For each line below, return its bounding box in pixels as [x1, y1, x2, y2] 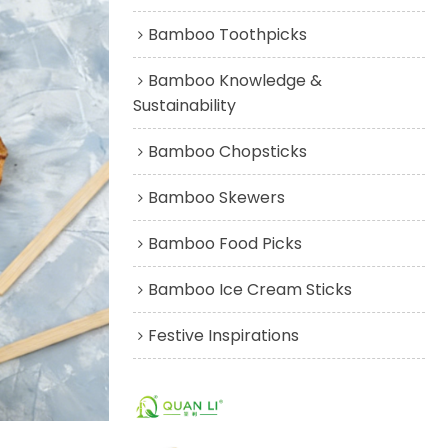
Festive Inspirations [147, 323, 299, 347]
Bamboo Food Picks [147, 231, 302, 255]
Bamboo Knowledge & [147, 68, 322, 92]
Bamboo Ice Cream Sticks [147, 277, 352, 301]
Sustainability [132, 93, 236, 117]
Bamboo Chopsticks [147, 139, 307, 163]
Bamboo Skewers [147, 185, 285, 209]
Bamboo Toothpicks [147, 22, 307, 46]
